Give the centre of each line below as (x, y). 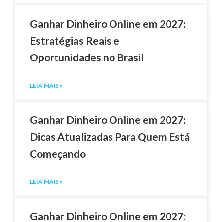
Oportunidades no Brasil (87, 57)
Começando (58, 153)
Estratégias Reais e (75, 40)
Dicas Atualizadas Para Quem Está (110, 136)
